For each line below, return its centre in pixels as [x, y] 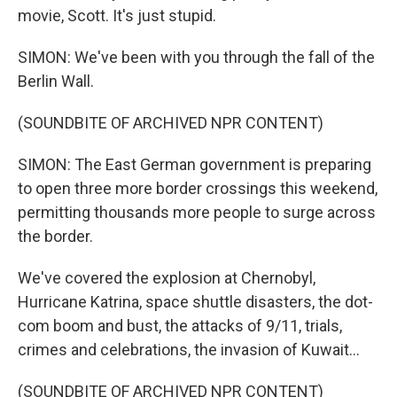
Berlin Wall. [56, 81]
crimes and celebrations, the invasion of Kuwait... [189, 350]
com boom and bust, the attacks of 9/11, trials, [180, 326]
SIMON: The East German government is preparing [195, 164]
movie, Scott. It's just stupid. [117, 16]
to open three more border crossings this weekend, [198, 188]
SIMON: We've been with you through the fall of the [196, 57]
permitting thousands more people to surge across [197, 212]
